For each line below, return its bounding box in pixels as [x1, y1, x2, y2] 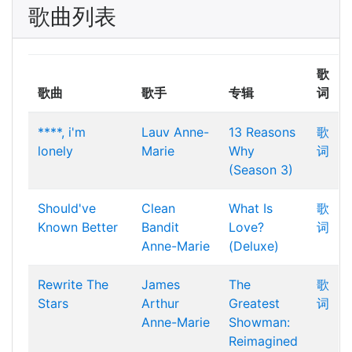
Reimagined [229, 333, 298, 349]
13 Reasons [229, 124, 295, 140]
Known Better [38, 219, 118, 235]
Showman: [229, 314, 290, 330]
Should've [38, 200, 96, 216]
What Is [229, 200, 273, 216]
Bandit [141, 219, 179, 235]
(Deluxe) [229, 238, 279, 254]
